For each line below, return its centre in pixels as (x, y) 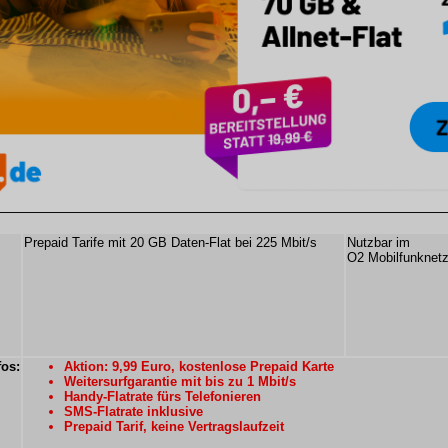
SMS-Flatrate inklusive (133, 411)
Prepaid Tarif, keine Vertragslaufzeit (174, 426)
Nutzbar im (378, 242)
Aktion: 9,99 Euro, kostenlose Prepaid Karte (199, 366)
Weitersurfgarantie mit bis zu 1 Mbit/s (180, 381)
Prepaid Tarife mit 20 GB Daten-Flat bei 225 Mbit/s (170, 242)
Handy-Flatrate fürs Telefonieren (162, 396)
